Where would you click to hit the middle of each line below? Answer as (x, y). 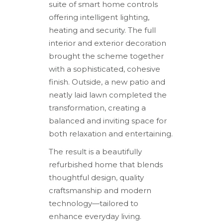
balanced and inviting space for (108, 120)
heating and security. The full (103, 30)
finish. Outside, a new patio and (107, 82)
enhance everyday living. (95, 216)
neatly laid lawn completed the (108, 95)
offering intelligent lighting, (99, 17)
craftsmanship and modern (100, 190)
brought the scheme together (107, 56)
